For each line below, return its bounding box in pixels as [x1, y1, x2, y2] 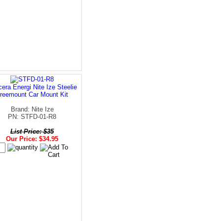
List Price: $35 [10, 127, 54, 135]
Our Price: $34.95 [6, 135, 58, 143]
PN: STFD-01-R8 [8, 112, 56, 120]
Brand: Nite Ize [10, 105, 54, 113]
